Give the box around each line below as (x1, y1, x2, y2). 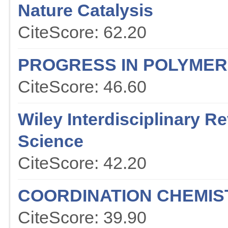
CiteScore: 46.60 (18, 77, 147, 97)
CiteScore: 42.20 (18, 153, 147, 173)
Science (18, 131, 83, 151)
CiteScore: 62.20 (18, 22, 147, 42)
